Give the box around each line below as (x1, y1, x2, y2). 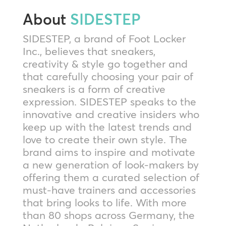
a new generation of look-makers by (22, 158, 199, 171)
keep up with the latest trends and (22, 120, 192, 133)
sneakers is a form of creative (22, 82, 165, 95)
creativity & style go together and (22, 57, 188, 70)
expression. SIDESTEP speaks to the (22, 95, 196, 108)
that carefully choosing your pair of (22, 70, 193, 83)
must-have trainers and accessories (22, 183, 196, 196)
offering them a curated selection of (22, 171, 199, 184)
